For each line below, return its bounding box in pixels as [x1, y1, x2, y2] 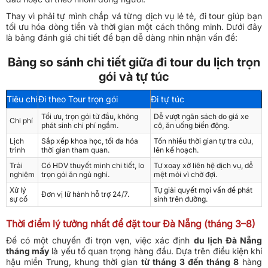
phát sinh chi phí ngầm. [41, 120, 118, 130]
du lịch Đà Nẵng [193, 234, 263, 245]
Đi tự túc [151, 93, 184, 104]
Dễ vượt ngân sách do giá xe [154, 111, 249, 121]
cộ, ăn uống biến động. [154, 120, 229, 130]
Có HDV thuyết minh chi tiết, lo [41, 160, 144, 170]
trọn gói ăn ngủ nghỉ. [41, 169, 109, 179]
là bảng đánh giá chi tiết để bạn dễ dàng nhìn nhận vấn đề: [6, 32, 237, 42]
